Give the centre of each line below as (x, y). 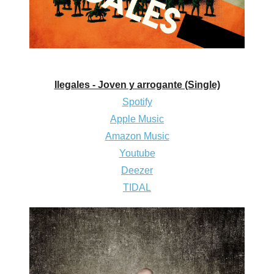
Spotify (137, 102)
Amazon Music (137, 136)
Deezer (137, 170)
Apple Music (137, 119)
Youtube (137, 153)
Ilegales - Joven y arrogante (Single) (137, 84)
